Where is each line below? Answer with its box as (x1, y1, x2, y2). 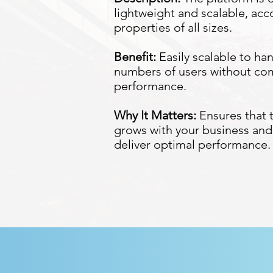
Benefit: (114, 49, 156, 64)
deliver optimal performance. (114, 137, 271, 152)
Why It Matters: (114, 108, 196, 122)
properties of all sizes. (114, 20, 232, 35)
